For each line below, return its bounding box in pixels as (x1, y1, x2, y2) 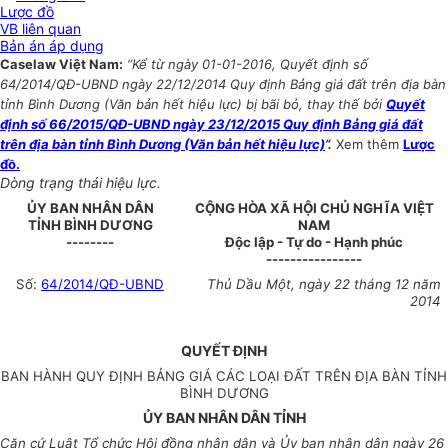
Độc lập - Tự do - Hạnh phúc (225, 234, 403, 251)
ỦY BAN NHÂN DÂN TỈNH (142, 409, 306, 427)
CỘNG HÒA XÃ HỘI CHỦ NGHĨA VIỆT (194, 200, 434, 217)
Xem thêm (336, 136, 403, 153)
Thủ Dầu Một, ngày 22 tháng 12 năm (206, 276, 441, 293)
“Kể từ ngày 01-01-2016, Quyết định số (127, 56, 368, 73)
